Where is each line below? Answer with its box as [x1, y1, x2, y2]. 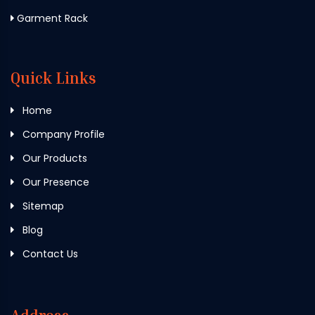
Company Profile [20, 127, 105, 141]
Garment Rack [14, 11, 88, 25]
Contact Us [20, 246, 78, 261]
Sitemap [20, 198, 64, 213]
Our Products [20, 150, 87, 165]
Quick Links [11, 68, 96, 87]
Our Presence [20, 174, 89, 189]
